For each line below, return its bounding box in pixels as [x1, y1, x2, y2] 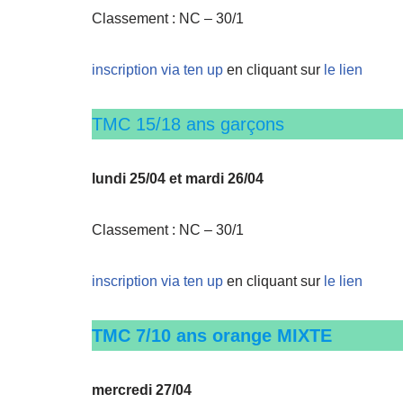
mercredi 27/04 [92, 382, 192, 398]
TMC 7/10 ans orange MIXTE [92, 326, 332, 345]
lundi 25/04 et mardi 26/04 [92, 171, 264, 186]
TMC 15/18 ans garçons [92, 114, 284, 134]
